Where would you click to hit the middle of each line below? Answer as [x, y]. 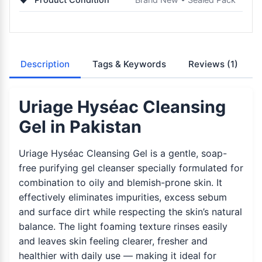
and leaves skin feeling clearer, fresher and [113, 241]
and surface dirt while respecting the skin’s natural [130, 212]
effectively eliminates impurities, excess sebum [123, 197]
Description [45, 64]
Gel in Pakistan [80, 127]
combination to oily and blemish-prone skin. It [120, 183]
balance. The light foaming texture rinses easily [123, 227]
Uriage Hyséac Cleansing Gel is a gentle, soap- [123, 154]
